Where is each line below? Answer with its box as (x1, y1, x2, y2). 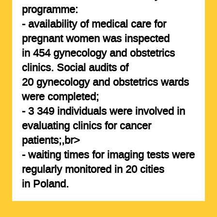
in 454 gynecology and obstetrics (21, 46, 175, 60)
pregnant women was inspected (21, 31, 170, 46)
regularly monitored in (21, 162, 125, 176)
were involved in (106, 104, 185, 118)
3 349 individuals (28, 104, 107, 118)
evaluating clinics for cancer (21, 119, 151, 133)
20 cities (125, 162, 164, 176)
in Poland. (21, 177, 69, 191)
